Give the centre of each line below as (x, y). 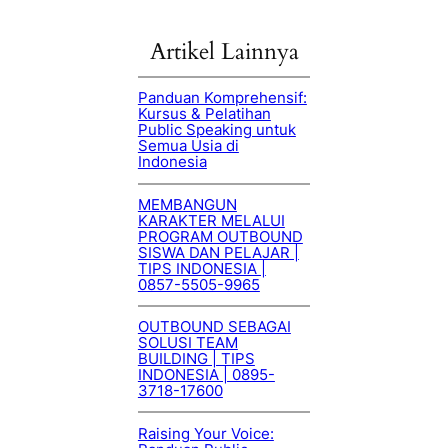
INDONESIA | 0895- (206, 375)
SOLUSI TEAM (187, 343)
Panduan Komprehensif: (222, 98)
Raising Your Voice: (205, 433)
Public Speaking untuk (216, 130)
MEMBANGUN (187, 204)
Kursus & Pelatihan (204, 114)
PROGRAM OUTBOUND (220, 236)
